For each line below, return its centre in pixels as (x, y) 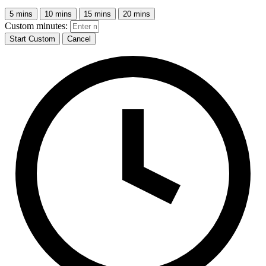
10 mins (58, 14)
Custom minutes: (36, 26)
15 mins (97, 14)
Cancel (79, 39)
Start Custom (32, 39)
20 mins (137, 14)
